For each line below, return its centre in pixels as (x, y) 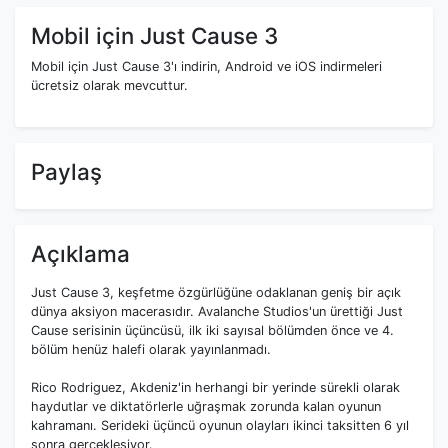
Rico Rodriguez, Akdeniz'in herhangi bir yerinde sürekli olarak (215, 388)
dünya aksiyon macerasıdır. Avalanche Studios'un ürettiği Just (217, 312)
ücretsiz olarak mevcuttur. (109, 86)
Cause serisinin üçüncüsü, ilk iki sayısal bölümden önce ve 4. (212, 331)
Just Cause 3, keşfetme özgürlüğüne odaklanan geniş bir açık (216, 293)
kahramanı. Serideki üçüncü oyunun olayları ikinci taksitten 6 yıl (220, 426)
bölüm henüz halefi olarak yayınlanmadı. (151, 350)
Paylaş (66, 172)
